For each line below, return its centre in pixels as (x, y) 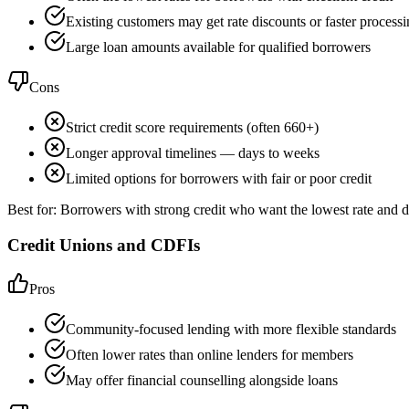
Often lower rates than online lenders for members (210, 355)
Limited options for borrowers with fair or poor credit (219, 178)
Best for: (34, 209)
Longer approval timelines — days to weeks (193, 152)
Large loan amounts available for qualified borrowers (218, 47)
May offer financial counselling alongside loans (202, 381)
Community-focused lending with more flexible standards (231, 330)
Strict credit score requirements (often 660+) (192, 127)
